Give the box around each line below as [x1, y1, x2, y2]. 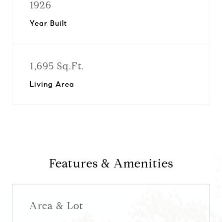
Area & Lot [29, 199, 83, 212]
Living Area [30, 80, 74, 89]
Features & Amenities [49, 156, 173, 171]
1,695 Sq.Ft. [30, 60, 84, 72]
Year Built [30, 19, 67, 28]
